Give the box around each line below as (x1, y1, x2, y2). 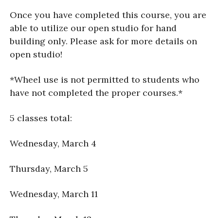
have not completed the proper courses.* (10, 87, 182, 99)
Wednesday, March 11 (10, 188, 98, 200)
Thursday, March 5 (10, 163, 88, 175)
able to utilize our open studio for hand (10, 22, 177, 34)
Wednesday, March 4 (10, 138, 96, 149)
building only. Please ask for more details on (10, 36, 197, 47)
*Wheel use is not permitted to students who (10, 74, 200, 86)
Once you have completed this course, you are (10, 9, 206, 21)
